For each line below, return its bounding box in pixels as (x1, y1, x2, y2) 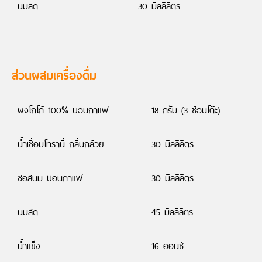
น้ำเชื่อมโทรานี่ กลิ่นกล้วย (18, 136, 104, 153)
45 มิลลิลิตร (151, 204, 193, 220)
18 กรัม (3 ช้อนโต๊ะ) (151, 102, 220, 119)
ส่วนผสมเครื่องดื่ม (12, 64, 96, 85)
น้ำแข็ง (18, 238, 40, 254)
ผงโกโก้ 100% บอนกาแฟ (18, 102, 109, 119)
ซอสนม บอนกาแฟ (18, 170, 83, 187)
